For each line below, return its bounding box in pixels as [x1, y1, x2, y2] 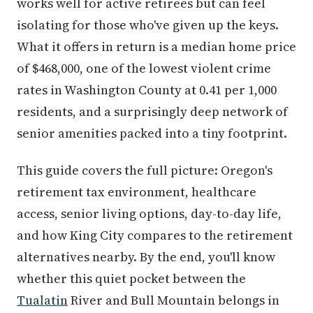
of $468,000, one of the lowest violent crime [17, 59, 271, 77]
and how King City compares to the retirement [17, 226, 293, 244]
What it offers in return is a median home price [17, 38, 296, 55]
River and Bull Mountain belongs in [68, 291, 279, 309]
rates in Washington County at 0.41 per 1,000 [17, 81, 277, 99]
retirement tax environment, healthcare [17, 183, 256, 201]
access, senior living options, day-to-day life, [17, 205, 282, 222]
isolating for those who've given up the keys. [17, 16, 279, 34]
